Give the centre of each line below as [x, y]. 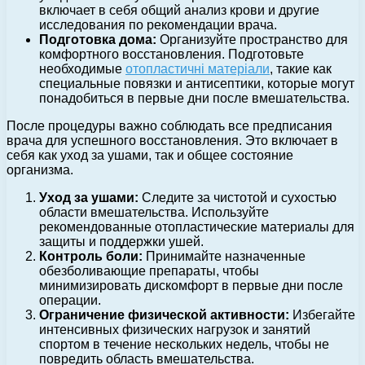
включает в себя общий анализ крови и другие [179, 10]
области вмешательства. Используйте [154, 212]
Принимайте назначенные [224, 256]
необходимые [82, 68]
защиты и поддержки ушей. [121, 241]
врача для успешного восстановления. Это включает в [172, 140]
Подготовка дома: [98, 39]
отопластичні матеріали [198, 68]
